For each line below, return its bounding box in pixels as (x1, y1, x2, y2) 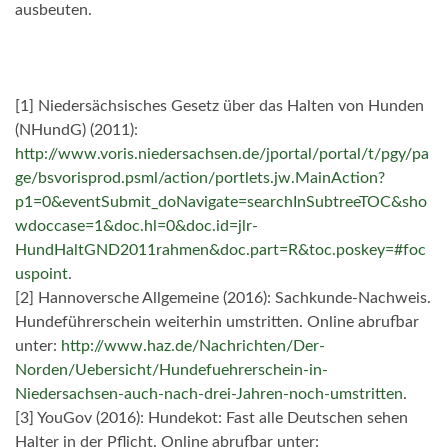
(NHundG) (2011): (15, 122, 138, 139)
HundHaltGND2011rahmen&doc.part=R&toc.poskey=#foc (15, 242, 426, 259)
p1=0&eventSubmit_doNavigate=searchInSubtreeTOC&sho (15, 194, 427, 211)
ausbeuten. (15, 2, 92, 19)
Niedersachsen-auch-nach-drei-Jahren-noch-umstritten (15, 386, 403, 403)
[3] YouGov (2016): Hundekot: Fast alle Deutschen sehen (15, 410, 408, 427)
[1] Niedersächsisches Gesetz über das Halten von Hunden (15, 98, 424, 115)
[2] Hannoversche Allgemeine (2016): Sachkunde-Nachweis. (15, 290, 431, 307)
